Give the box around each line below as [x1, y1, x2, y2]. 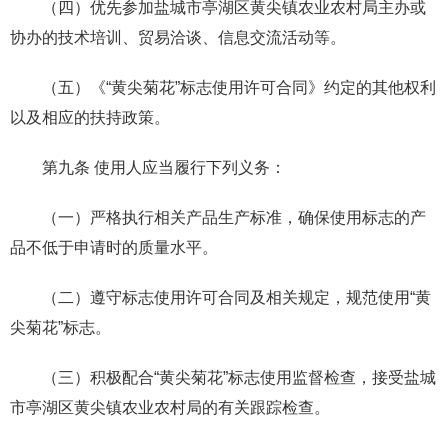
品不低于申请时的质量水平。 [10, 238, 218, 256]
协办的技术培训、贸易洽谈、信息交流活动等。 [10, 28, 346, 46]
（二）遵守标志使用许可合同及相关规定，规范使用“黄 [42, 288, 431, 306]
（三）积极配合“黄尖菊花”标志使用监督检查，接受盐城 [42, 368, 436, 386]
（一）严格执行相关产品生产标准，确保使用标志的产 [42, 208, 426, 226]
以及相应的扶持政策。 [10, 108, 170, 126]
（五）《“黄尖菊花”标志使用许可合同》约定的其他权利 [42, 78, 436, 96]
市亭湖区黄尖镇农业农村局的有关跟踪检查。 [10, 398, 330, 416]
